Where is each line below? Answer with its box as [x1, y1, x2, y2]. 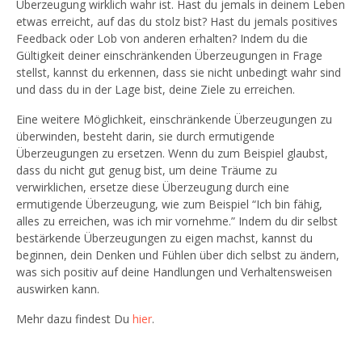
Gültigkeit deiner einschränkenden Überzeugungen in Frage [16, 47, 322, 63]
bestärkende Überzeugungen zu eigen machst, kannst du [16, 229, 313, 246]
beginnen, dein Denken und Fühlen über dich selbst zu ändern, [16, 246, 339, 263]
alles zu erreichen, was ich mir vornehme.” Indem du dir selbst [16, 213, 338, 229]
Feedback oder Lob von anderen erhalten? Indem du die [16, 30, 308, 46]
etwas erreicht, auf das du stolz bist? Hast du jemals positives [16, 13, 338, 29]
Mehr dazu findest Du [16, 310, 133, 326]
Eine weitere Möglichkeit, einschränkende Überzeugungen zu [16, 111, 332, 127]
